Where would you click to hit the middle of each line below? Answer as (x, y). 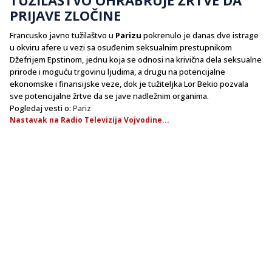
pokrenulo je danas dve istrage (200, 35)
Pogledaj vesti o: (41, 108)
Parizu (128, 35)
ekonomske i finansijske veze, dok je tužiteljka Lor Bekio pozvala (129, 83)
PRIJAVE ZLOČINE (65, 15)
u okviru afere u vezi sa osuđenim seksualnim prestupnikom (121, 47)
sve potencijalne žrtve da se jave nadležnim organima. (109, 96)
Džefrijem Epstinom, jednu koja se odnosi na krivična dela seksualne (136, 59)
